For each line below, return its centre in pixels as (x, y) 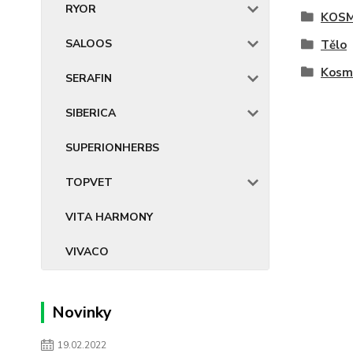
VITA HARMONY (109, 217)
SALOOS (89, 44)
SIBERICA (91, 113)
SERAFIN (89, 78)
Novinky (82, 312)
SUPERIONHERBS (112, 148)
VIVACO (87, 252)
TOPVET (89, 182)
